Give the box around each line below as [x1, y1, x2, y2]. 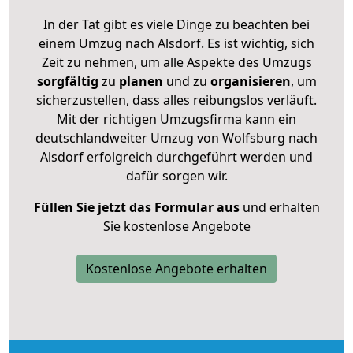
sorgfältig [36, 72, 98, 90]
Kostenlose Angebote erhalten [86, 259, 267, 277]
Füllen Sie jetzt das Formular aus [33, 198, 240, 216]
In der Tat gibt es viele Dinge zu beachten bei [43, 15, 310, 33]
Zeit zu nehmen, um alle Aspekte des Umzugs [41, 53, 312, 71]
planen [118, 72, 163, 90]
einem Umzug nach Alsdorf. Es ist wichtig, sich [39, 34, 314, 52]
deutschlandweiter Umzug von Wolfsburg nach [35, 128, 318, 147]
